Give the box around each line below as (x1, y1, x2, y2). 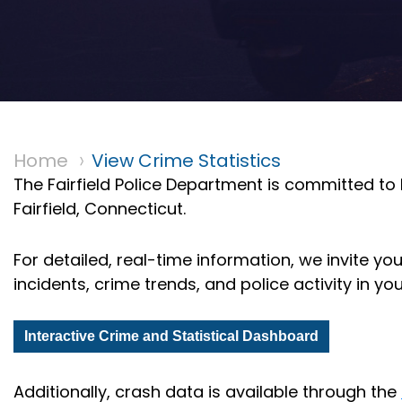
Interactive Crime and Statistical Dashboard (24, 328, 319, 344)
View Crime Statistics (92, 148, 281, 173)
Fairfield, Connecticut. (13, 197, 186, 220)
